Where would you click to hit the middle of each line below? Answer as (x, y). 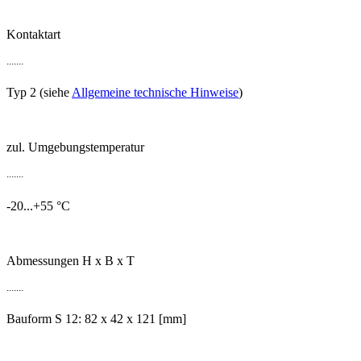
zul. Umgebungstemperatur (75, 147)
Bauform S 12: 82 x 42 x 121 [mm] (96, 319)
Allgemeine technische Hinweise (155, 93)
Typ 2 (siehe (39, 93)
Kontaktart (33, 35)
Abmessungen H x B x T (71, 260)
